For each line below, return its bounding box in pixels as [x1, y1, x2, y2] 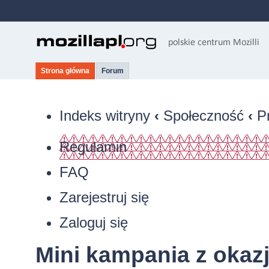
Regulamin [59, 139, 127, 155]
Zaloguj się [59, 214, 128, 231]
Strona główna [40, 67, 89, 75]
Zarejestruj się [59, 189, 149, 205]
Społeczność [163, 107, 244, 124]
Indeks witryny [59, 107, 150, 124]
